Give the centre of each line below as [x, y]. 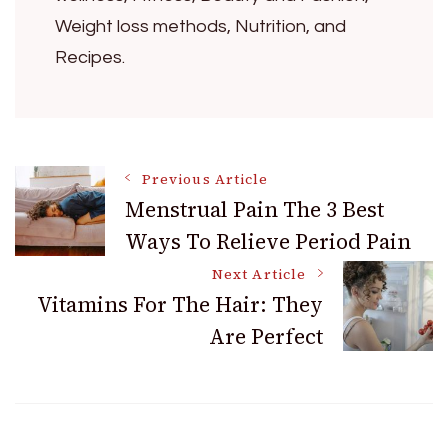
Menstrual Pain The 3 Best [254, 210]
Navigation [118, 255]
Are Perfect [266, 337]
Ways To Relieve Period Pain [268, 242]
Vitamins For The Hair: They [180, 305]
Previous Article [205, 180]
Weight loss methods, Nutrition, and [200, 27]
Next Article [259, 275]
